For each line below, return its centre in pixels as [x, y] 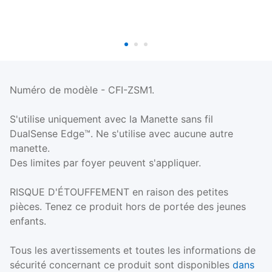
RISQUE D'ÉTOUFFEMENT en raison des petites [119, 192]
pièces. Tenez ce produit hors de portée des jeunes [128, 207]
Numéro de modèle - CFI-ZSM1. [82, 90]
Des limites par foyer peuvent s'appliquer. [105, 163]
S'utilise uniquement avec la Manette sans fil [111, 119]
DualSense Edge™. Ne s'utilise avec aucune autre [121, 134]
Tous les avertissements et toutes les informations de [133, 250]
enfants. [28, 221]
